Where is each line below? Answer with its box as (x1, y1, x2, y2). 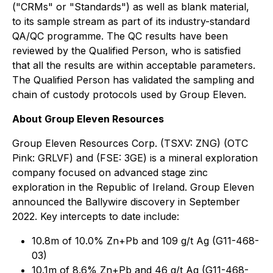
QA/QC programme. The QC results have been (12, 29, 228, 42)
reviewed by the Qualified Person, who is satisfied (12, 44, 241, 57)
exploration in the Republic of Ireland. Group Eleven (12, 180, 254, 193)
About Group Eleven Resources (12, 112, 164, 125)
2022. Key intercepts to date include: (12, 210, 179, 222)
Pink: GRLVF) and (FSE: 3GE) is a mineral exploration (12, 151, 258, 164)
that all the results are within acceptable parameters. (12, 58, 255, 71)
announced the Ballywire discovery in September (12, 195, 240, 208)
